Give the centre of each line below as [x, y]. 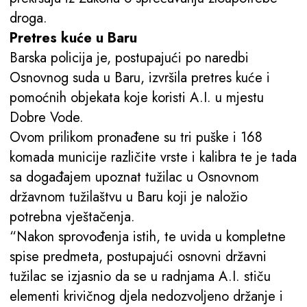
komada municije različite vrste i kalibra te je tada [153, 158]
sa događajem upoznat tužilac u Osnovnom [134, 177]
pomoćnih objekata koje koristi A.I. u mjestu [137, 98]
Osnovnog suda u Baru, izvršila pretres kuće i [140, 78]
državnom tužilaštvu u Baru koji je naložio [128, 197]
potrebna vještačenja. [72, 217]
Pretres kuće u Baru [73, 38]
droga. [28, 19]
